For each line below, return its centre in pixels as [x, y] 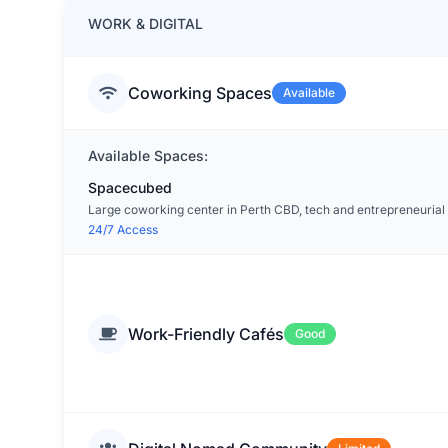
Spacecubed [130, 187]
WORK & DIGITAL [145, 23]
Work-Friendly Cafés [206, 333]
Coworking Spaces [200, 93]
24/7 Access [123, 229]
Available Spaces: [148, 155]
